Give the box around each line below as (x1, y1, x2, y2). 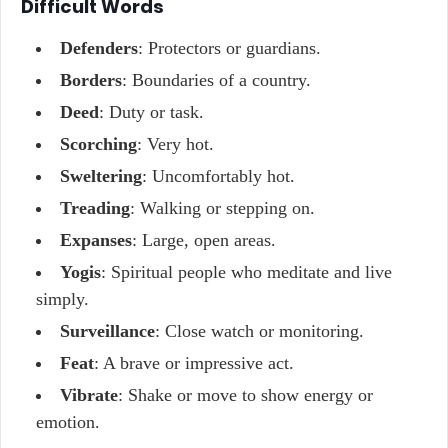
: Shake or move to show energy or (118, 385, 373, 405)
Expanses (60, 230, 132, 250)
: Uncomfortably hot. (142, 166, 295, 186)
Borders (60, 70, 122, 90)
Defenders (60, 38, 138, 58)
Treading (60, 198, 130, 218)
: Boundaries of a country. (122, 70, 311, 90)
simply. (36, 289, 89, 309)
